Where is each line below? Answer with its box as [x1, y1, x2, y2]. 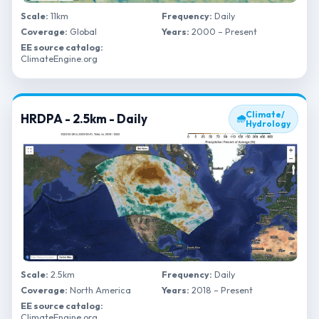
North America [68, 284, 131, 296]
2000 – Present [189, 26, 257, 37]
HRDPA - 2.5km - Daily [21, 111, 147, 126]
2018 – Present [189, 284, 253, 296]
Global [68, 26, 97, 37]
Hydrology [246, 118, 291, 129]
